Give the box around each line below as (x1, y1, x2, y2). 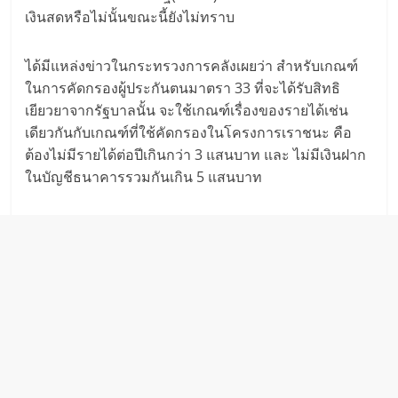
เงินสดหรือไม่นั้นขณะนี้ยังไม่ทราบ (25, 6, 235, 27)
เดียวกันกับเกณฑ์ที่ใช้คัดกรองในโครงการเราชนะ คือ (25, 122, 353, 142)
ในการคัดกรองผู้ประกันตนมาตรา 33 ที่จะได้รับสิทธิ (25, 77, 341, 98)
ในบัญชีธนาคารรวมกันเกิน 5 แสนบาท (25, 166, 263, 187)
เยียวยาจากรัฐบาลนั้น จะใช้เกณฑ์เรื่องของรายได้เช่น (25, 99, 349, 120)
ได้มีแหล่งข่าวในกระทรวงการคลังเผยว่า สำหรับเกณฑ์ (25, 55, 359, 76)
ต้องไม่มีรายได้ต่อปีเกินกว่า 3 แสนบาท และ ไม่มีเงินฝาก (25, 144, 367, 164)
